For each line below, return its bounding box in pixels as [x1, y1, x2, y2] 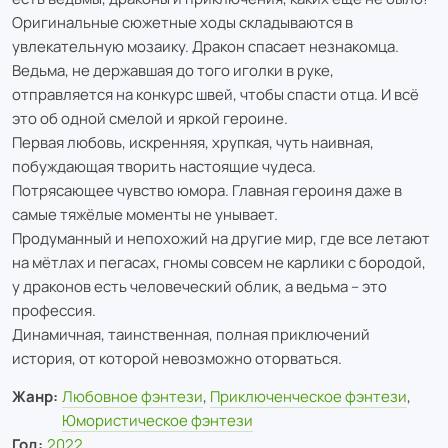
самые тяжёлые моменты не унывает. [12, 203, 278, 225]
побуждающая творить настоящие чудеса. [12, 155, 319, 177]
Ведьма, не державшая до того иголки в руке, [12, 59, 334, 81]
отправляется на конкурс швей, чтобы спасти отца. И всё [12, 83, 419, 105]
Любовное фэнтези [61, 385, 203, 407]
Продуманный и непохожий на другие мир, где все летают [12, 227, 430, 249]
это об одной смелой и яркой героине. [12, 107, 288, 129]
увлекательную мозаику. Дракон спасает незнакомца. [12, 35, 399, 57]
